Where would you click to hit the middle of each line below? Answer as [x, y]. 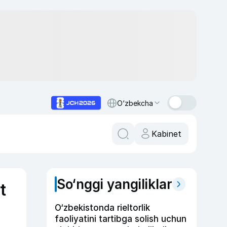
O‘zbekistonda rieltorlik [102, 208]
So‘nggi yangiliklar [115, 184]
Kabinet [166, 134]
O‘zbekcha [135, 103]
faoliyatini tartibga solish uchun [121, 219]
